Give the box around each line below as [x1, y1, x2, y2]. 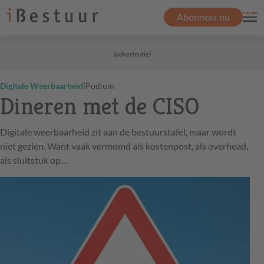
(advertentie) [113, 49, 151, 58]
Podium [85, 81, 114, 91]
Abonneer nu [177, 11, 230, 22]
